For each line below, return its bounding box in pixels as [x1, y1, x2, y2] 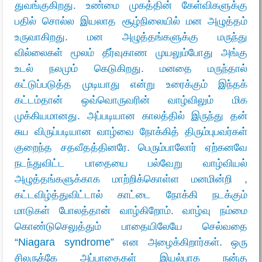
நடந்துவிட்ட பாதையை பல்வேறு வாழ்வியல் [15, 157, 247, 169]
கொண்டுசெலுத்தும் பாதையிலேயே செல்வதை [15, 220, 247, 232]
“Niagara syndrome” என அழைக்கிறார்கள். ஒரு [15, 236, 247, 248]
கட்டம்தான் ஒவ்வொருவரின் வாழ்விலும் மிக [15, 94, 247, 106]
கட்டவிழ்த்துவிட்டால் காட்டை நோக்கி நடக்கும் [15, 189, 247, 201]
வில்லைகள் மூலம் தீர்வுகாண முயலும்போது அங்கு [15, 47, 247, 58]
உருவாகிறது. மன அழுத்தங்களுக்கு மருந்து [15, 31, 247, 43]
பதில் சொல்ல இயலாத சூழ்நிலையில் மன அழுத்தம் [15, 15, 247, 27]
